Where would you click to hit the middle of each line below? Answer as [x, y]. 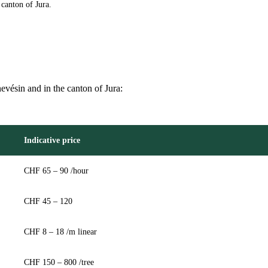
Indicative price [52, 140]
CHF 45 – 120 [48, 201]
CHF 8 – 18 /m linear [60, 232]
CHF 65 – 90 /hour [56, 171]
